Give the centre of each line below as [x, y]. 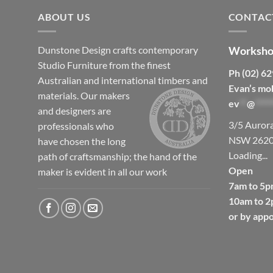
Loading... [248, 155]
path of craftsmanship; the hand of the [117, 157]
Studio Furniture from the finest [104, 65]
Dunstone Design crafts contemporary [118, 50]
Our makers [105, 96]
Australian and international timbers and [123, 80]
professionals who [76, 126]
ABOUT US [64, 16]
